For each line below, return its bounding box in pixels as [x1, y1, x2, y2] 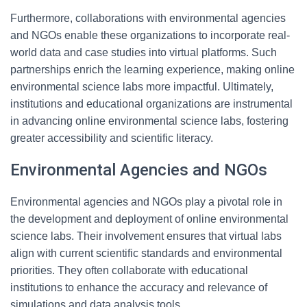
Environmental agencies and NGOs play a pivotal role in [10, 196, 282, 208]
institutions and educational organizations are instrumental [10, 98, 293, 110]
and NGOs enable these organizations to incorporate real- [10, 29, 290, 41]
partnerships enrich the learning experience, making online [10, 64, 295, 75]
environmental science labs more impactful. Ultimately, [10, 81, 273, 93]
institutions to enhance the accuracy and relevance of [10, 282, 267, 293]
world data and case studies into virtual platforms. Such [10, 47, 277, 58]
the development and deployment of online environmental [10, 213, 288, 225]
